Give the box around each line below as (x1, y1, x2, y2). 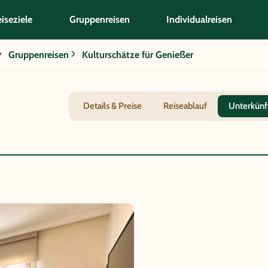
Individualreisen (166, 14, 233, 25)
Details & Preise (83, 100, 142, 111)
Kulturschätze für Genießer (82, 48, 193, 60)
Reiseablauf (163, 100, 207, 111)
